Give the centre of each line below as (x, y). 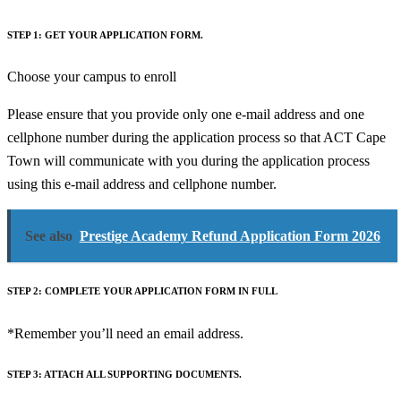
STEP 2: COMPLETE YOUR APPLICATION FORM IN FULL (142, 292)
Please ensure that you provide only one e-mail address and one (186, 114)
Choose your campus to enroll (92, 76)
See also (48, 235)
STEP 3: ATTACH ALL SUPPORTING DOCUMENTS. (124, 375)
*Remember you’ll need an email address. (125, 333)
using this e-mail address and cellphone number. (142, 183)
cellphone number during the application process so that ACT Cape (196, 137)
